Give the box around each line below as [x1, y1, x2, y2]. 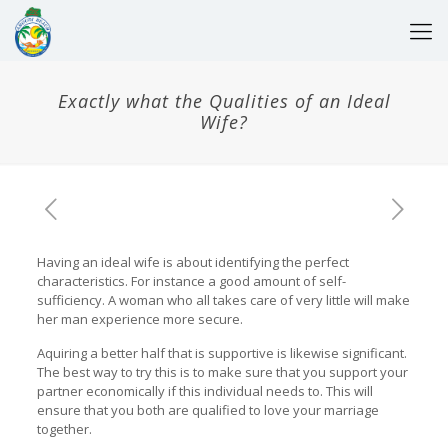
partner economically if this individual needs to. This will [36, 382, 373, 400]
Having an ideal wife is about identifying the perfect [36, 253, 349, 271]
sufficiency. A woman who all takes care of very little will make [36, 291, 410, 309]
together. [36, 420, 92, 438]
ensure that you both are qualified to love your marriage [36, 401, 379, 419]
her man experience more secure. [36, 310, 243, 328]
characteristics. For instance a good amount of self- [36, 272, 346, 290]
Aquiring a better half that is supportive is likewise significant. [36, 344, 407, 362]
